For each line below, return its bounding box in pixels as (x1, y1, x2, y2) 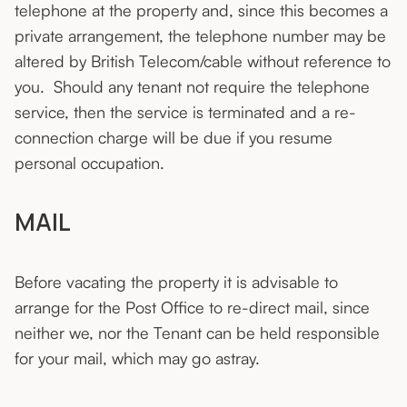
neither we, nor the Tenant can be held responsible (15, 323, 380, 343)
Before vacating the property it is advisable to (15, 272, 338, 293)
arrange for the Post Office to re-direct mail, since (15, 297, 370, 318)
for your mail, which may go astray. (15, 348, 269, 369)
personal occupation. (15, 153, 169, 174)
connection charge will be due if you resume (15, 127, 333, 148)
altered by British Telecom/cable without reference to (15, 51, 391, 72)
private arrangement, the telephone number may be (15, 25, 386, 46)
